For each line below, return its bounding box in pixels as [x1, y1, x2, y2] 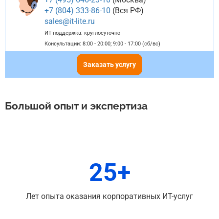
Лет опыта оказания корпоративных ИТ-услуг [26, 192, 193, 201]
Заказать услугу [83, 61, 136, 68]
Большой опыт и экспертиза [5, 100, 148, 112]
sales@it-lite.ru [44, 17, 95, 26]
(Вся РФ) [110, 6, 144, 15]
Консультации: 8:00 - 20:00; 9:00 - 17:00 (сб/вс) [44, 41, 160, 47]
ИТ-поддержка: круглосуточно [44, 30, 120, 36]
